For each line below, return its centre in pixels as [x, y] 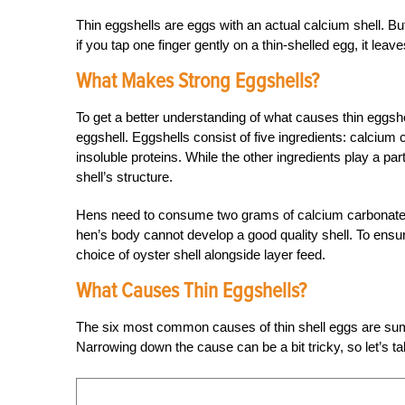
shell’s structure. [124, 177]
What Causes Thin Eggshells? [191, 291]
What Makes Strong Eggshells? [198, 81]
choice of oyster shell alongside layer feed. [201, 254]
